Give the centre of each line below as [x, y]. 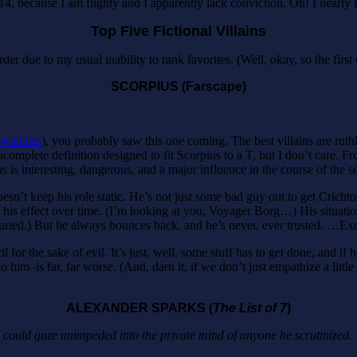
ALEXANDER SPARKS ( [139, 308]
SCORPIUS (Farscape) [178, 86]
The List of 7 [250, 308]
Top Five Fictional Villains [178, 31]
